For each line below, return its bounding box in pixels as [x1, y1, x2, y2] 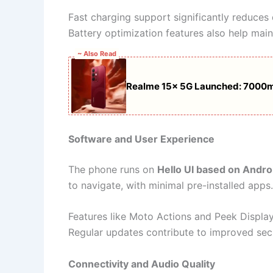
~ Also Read [77, 49, 116, 58]
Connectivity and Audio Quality [68, 257, 215, 270]
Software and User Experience [68, 132, 214, 145]
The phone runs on [68, 163, 157, 175]
